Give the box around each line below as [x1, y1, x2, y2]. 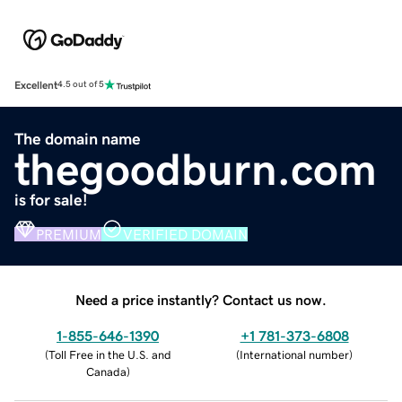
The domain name [14, 130, 141, 147]
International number [240, 348, 349, 361]
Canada [85, 365, 127, 378]
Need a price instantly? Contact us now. [75, 292, 327, 307]
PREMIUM [36, 226, 101, 241]
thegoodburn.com [14, 146, 377, 192]
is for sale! [14, 191, 88, 208]
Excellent [14, 79, 57, 91]
